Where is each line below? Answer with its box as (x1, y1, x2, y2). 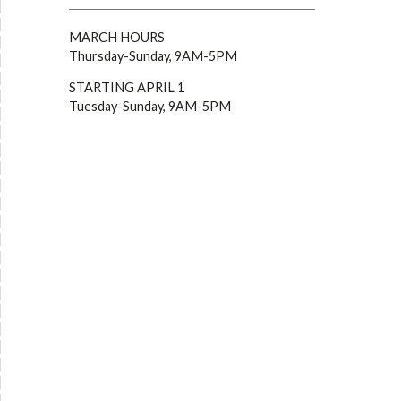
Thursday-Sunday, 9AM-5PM (69, 48, 237, 64)
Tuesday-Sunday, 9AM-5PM (69, 98, 231, 114)
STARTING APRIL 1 (69, 80, 184, 95)
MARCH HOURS (69, 30, 165, 45)
